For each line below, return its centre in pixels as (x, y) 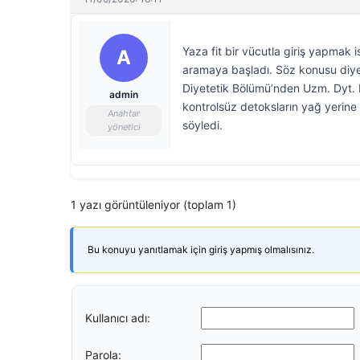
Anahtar (124, 113)
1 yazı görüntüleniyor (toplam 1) (153, 205)
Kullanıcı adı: (118, 317)
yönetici (124, 127)
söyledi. (202, 125)
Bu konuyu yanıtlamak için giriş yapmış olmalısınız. (201, 250)
